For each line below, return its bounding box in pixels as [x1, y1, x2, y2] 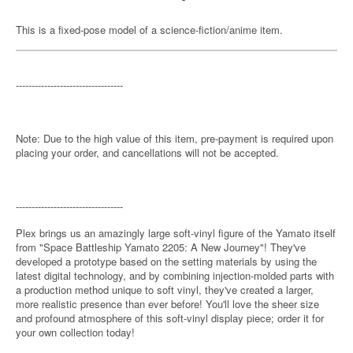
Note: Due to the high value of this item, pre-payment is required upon [16, 131, 333, 146]
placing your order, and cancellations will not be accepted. [16, 145, 279, 160]
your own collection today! [16, 325, 135, 340]
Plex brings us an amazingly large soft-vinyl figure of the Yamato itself [16, 225, 336, 240]
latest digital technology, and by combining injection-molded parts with [16, 268, 334, 283]
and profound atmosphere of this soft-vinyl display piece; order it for [16, 310, 324, 325]
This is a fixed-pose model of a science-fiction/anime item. [16, 22, 283, 37]
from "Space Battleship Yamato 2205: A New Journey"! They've [16, 240, 306, 255]
